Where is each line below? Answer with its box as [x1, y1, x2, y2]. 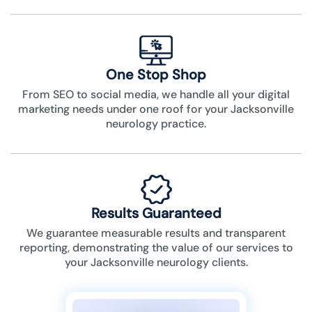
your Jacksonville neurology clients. [64, 255, 248, 270]
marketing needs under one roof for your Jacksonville [18, 102, 294, 117]
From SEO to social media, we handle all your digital [22, 87, 290, 102]
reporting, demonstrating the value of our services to [19, 240, 293, 256]
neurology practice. [106, 116, 206, 132]
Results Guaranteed [91, 204, 221, 223]
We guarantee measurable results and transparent [26, 226, 286, 241]
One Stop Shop [106, 65, 206, 84]
